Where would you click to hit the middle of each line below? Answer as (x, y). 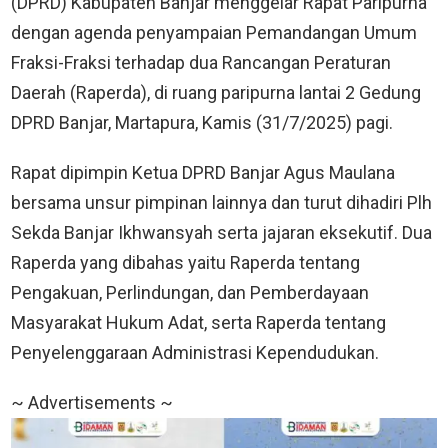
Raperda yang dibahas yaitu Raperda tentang (185, 262)
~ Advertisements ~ (92, 402)
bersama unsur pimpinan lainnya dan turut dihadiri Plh (221, 202)
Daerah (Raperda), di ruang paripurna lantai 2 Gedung (216, 92)
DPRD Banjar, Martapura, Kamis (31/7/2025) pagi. (202, 122)
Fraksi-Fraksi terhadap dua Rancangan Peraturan (201, 62)
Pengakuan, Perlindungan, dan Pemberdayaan (190, 292)
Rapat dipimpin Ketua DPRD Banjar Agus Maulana (203, 172)
